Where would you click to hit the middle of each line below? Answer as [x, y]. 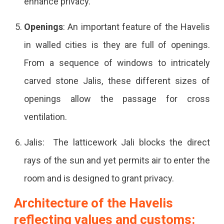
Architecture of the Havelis [93, 203]
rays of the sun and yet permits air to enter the [117, 160]
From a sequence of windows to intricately [117, 62]
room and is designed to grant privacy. [100, 178]
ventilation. [47, 116]
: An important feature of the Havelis [136, 26]
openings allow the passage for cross [117, 98]
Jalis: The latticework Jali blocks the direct [117, 142]
